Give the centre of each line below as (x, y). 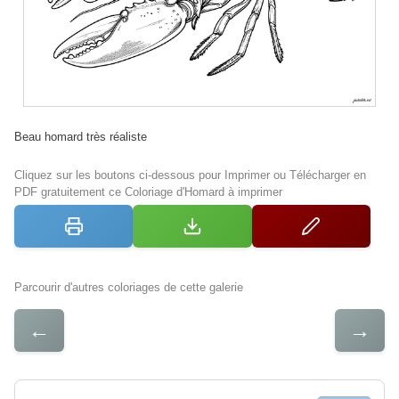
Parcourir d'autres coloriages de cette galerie (129, 287)
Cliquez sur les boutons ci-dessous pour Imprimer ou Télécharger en (190, 175)
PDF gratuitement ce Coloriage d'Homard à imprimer (148, 191)
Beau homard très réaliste (81, 136)
